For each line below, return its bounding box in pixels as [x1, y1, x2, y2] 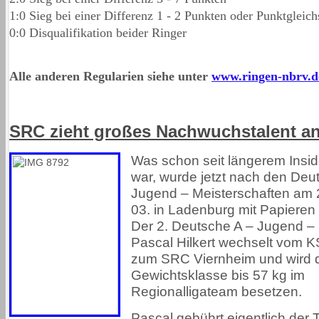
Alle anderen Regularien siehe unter [9, 68, 211, 83]
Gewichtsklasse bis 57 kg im [131, 267, 305, 283]
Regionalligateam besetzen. [131, 283, 302, 299]
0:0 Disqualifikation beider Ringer [9, 25, 187, 40]
